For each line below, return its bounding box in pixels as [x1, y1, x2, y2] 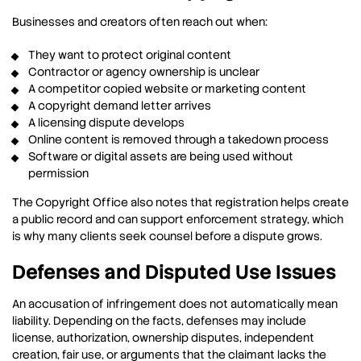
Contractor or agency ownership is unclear [28, 64, 259, 80]
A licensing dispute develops [28, 115, 185, 131]
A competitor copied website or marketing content [28, 81, 306, 97]
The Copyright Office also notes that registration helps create [12, 195, 349, 210]
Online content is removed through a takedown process [28, 132, 329, 147]
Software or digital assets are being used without [28, 149, 293, 164]
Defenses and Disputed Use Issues [12, 259, 336, 285]
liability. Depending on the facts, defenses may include [12, 313, 306, 329]
